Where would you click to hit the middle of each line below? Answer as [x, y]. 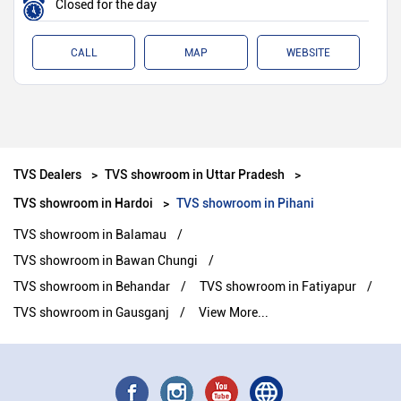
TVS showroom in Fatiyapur [278, 287]
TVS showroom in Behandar [92, 287]
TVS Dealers [49, 175]
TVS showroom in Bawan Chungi [106, 261]
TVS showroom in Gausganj [91, 313]
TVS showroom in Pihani [245, 203]
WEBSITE [308, 53]
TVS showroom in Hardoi [83, 203]
